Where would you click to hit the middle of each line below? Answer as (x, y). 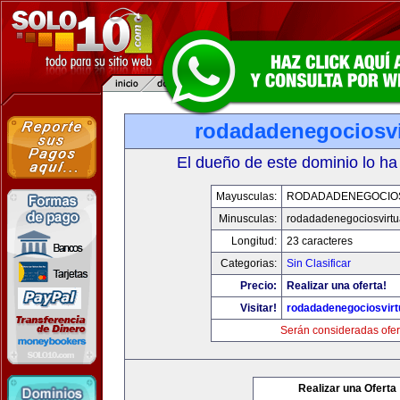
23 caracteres (320, 241)
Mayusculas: (246, 196)
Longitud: (254, 241)
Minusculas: (248, 219)
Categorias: (249, 263)
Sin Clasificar (319, 263)
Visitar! (258, 308)
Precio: (258, 286)
